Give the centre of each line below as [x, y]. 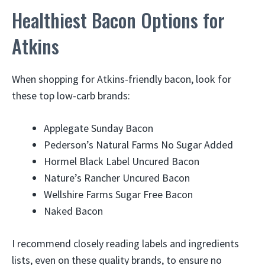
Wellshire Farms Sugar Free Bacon [118, 194]
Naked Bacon [73, 211]
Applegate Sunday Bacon [98, 128]
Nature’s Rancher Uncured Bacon [117, 178]
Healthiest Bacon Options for [118, 20]
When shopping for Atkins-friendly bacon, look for [122, 79]
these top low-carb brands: [71, 96]
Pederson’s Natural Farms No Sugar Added [138, 145]
